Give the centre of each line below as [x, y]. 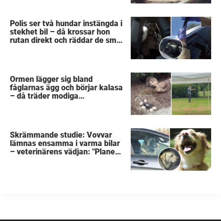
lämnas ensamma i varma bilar [65, 143]
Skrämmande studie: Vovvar [61, 135]
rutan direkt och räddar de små [66, 40]
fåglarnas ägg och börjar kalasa [67, 87]
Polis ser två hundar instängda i [66, 23]
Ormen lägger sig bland [52, 79]
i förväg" [25, 160]
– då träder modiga [44, 96]
